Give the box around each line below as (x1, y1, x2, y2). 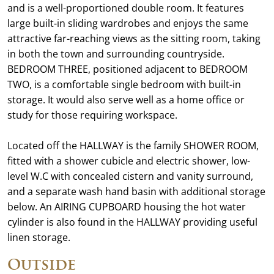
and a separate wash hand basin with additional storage (7, 185, 265, 198)
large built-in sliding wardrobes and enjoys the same (7, 17, 248, 30)
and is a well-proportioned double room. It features (7, 1, 244, 15)
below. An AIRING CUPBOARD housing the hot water (7, 200, 246, 213)
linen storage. (7, 231, 70, 244)
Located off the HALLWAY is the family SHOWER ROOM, (7, 139, 259, 152)
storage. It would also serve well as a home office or (7, 93, 245, 106)
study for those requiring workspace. (7, 108, 177, 122)
